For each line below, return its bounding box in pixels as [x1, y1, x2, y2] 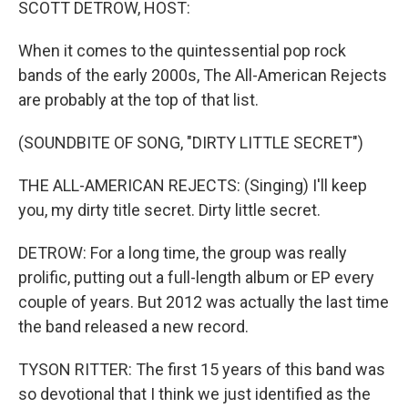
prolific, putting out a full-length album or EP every [18, 268, 374, 287]
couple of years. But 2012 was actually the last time [18, 292, 389, 311]
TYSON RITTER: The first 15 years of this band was [18, 360, 385, 379]
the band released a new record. [18, 317, 249, 336]
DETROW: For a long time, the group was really [18, 243, 347, 262]
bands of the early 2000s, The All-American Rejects [18, 66, 387, 85]
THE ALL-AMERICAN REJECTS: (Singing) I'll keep [18, 176, 367, 195]
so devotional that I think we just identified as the [18, 384, 371, 403]
